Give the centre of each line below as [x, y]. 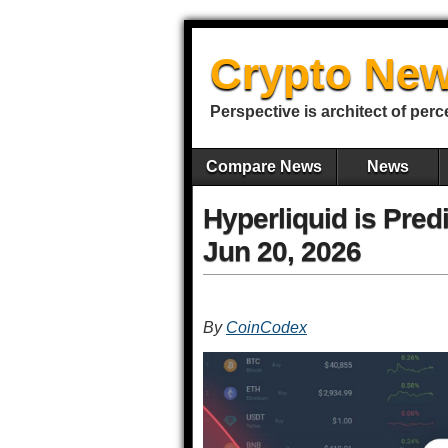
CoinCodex [266, 327]
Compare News [264, 166]
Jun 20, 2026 [282, 251]
